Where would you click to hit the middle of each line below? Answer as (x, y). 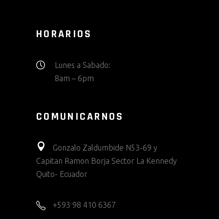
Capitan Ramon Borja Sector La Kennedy (107, 161)
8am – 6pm (74, 78)
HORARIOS (64, 34)
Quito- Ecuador (62, 174)
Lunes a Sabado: (83, 65)
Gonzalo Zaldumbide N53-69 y (105, 148)
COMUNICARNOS (80, 117)
